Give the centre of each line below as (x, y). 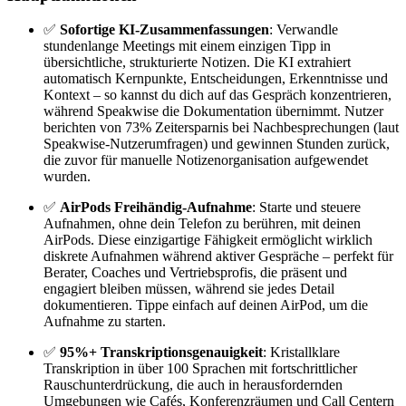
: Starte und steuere (306, 208)
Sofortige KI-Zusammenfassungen (164, 30)
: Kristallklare (301, 353)
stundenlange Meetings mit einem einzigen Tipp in (187, 46)
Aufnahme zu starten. (105, 322)
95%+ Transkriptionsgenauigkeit (161, 353)
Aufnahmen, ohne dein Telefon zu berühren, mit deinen (202, 224)
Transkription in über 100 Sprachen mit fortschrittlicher (200, 369)
